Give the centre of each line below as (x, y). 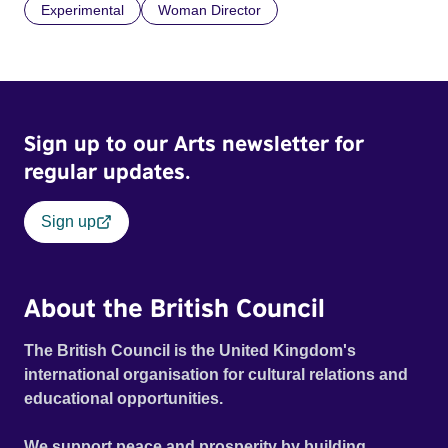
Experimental (82, 10)
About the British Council (174, 307)
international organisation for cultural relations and (216, 375)
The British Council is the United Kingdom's (190, 351)
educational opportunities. (125, 399)
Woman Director (209, 10)
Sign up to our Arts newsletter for (194, 143)
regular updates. (107, 171)
